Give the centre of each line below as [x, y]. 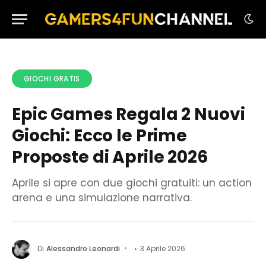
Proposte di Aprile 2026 [110, 157]
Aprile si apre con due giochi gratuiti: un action [132, 183]
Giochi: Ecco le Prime [100, 136]
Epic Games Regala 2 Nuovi [129, 114]
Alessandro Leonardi [83, 249]
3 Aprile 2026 [163, 249]
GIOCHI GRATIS [52, 79]
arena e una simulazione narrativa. [102, 198]
